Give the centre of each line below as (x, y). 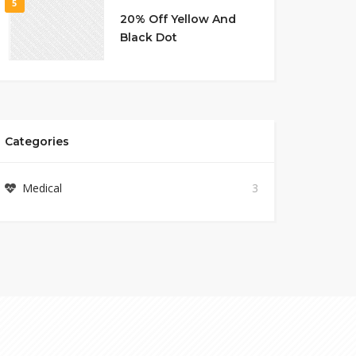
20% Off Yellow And (178, 19)
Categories (37, 141)
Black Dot (148, 37)
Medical (43, 188)
